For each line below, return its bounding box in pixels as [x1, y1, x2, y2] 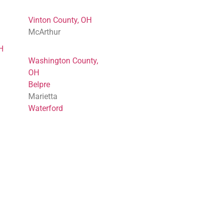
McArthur [28, 27, 61, 37]
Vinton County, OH [28, 15, 92, 25]
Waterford [28, 104, 63, 113]
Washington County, [28, 56, 99, 66]
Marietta [28, 92, 58, 102]
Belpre [28, 80, 51, 90]
